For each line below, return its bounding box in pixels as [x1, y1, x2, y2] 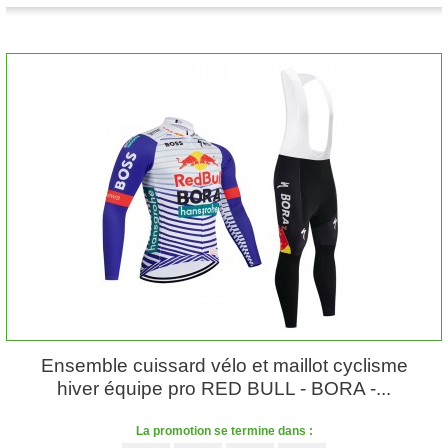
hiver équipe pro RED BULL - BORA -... [57, 378, 391, 399]
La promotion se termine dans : [135, 424, 313, 438]
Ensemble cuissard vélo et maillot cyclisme [40, 355, 408, 376]
